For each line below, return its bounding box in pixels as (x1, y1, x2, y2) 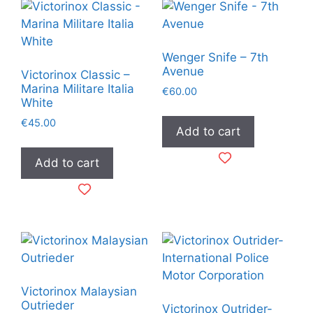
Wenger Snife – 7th (161, 50, 268, 65)
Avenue (161, 64, 204, 79)
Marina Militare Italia (21, 82, 134, 96)
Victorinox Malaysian (21, 284, 137, 299)
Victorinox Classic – (21, 68, 130, 82)
